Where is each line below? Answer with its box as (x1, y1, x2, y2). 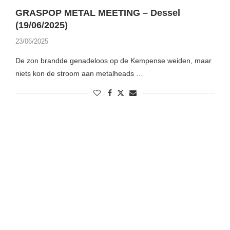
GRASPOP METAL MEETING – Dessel (15, 8, 180, 18)
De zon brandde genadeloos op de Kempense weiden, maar (15, 56, 212, 65)
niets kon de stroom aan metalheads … (15, 69, 143, 78)
